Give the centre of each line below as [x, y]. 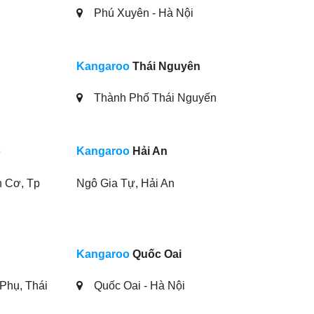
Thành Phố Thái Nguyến [153, 98]
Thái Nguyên [165, 66]
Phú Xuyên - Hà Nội [142, 13]
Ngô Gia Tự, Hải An [125, 183]
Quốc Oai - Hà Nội [138, 286]
